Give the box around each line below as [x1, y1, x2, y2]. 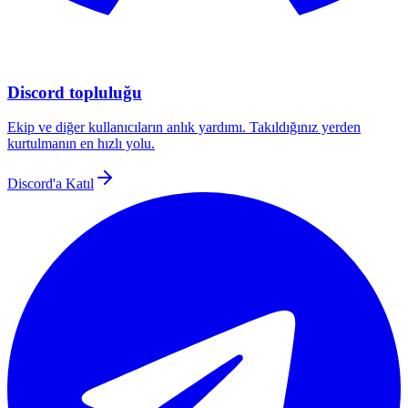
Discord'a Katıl [7, 176, 94, 192]
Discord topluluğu [7, 82, 142, 102]
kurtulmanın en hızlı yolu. [7, 136, 155, 152]
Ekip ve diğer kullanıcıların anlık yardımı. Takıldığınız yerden [7, 119, 361, 136]
